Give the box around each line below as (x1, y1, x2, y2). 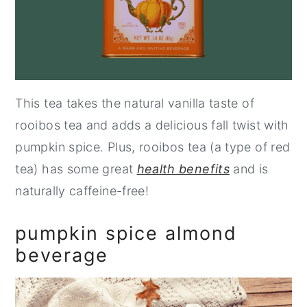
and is (230, 162, 269, 177)
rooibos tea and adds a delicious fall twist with (15, 118, 289, 133)
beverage (15, 244, 109, 267)
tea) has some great (15, 162, 137, 177)
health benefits (136, 162, 230, 177)
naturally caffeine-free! (15, 184, 149, 199)
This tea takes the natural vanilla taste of (15, 96, 254, 111)
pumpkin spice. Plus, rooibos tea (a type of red (15, 140, 291, 155)
